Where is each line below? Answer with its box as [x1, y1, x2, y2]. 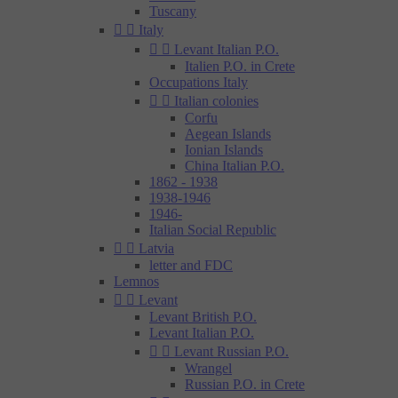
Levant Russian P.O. [174, 344, 289, 359]
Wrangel [185, 361, 232, 376]
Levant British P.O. [149, 309, 257, 324]
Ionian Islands [185, 142, 263, 157]
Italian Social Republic [149, 222, 276, 237]
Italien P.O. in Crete [185, 59, 295, 74]
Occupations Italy [149, 75, 248, 90]
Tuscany [149, 4, 196, 19]
